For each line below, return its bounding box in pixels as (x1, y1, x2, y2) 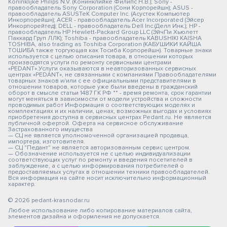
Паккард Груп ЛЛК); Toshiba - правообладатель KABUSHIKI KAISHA (8, 34, 202, 42)
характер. (8, 180, 35, 188)
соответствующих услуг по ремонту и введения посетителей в (8, 156, 193, 164)
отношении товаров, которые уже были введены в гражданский (8, 83, 198, 91)
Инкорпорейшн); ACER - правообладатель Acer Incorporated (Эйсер (8, 16, 204, 24)
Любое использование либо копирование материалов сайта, (8, 207, 192, 214)
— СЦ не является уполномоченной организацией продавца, (8, 132, 189, 139)
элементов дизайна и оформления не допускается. (8, 213, 161, 220)
